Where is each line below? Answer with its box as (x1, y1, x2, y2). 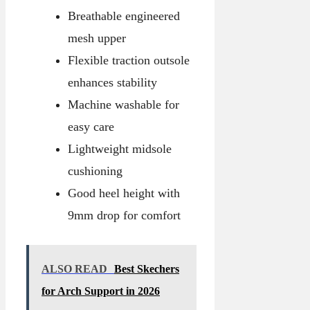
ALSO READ (42, 263, 107, 275)
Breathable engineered (67, 9, 180, 24)
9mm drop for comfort (67, 208, 181, 223)
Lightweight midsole (67, 142, 172, 156)
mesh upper (67, 31, 126, 46)
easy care (67, 120, 114, 134)
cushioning (67, 164, 122, 179)
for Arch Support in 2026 (42, 285, 160, 298)
